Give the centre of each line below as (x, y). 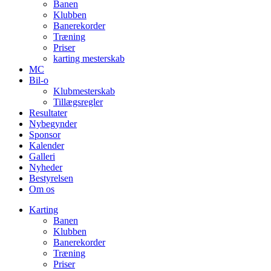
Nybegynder (53, 124)
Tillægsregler (78, 102)
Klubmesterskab (84, 91)
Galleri (42, 156)
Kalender (47, 145)
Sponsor (45, 135)
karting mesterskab (89, 58)
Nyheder (46, 167)
